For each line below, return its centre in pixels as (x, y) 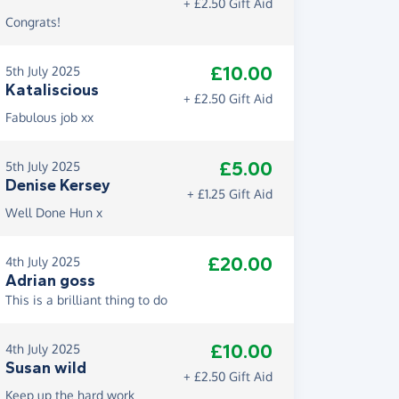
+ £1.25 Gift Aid (230, 194)
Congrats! (33, 22)
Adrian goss (50, 281)
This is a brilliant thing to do (86, 300)
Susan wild (46, 368)
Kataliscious (52, 90)
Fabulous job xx (49, 117)
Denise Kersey (58, 185)
